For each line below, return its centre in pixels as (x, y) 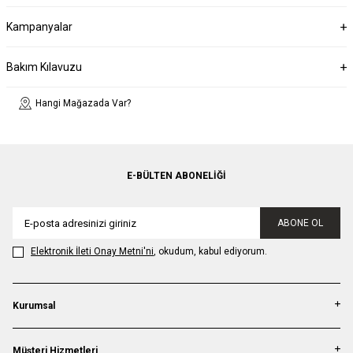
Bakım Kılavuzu (44, 67)
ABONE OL (300, 223)
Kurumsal (34, 306)
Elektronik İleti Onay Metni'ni (92, 252)
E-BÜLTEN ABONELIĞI (176, 176)
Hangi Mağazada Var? (83, 103)
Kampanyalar (39, 26)
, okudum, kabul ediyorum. (210, 252)
